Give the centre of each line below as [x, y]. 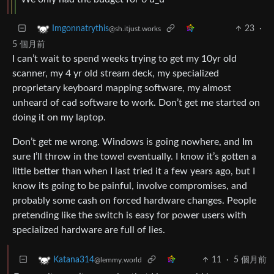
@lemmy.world [118, 260]
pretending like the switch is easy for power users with [129, 215]
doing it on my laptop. [59, 117]
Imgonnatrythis [80, 29]
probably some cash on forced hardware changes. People [134, 200]
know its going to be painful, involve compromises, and [130, 186]
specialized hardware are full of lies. [89, 230]
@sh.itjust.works [135, 29]
